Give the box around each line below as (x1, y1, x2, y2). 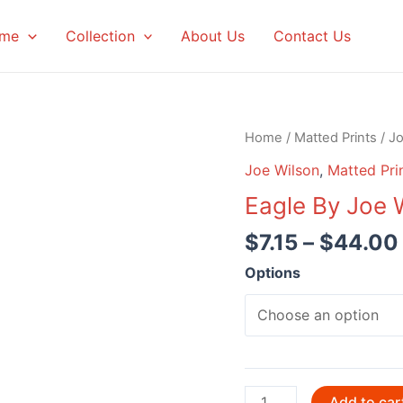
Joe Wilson (245, 160, 319, 179)
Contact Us (273, 27, 352, 45)
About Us (181, 27, 246, 45)
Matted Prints (294, 130, 377, 146)
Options (245, 263, 300, 282)
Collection (65, 27, 135, 45)
